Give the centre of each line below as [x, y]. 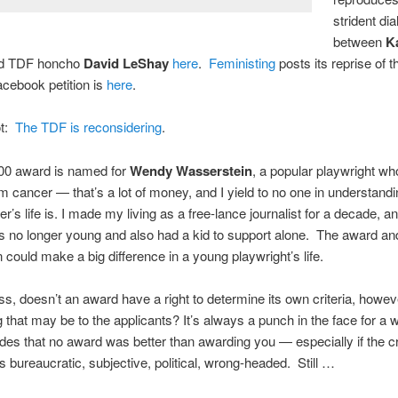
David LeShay [126, 63]
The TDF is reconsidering [86, 127]
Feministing [242, 62]
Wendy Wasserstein [191, 170]
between [360, 41]
